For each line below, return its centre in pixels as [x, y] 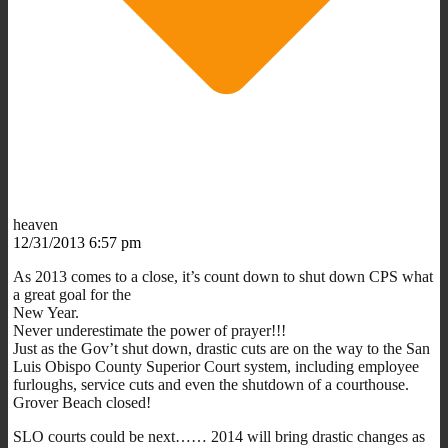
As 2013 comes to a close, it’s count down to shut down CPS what [223, 276]
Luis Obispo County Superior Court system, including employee [216, 366]
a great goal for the [72, 294]
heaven [35, 224]
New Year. [46, 312]
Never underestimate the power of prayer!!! [149, 330]
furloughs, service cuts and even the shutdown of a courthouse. [211, 384]
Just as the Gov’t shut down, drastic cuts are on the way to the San [221, 348]
